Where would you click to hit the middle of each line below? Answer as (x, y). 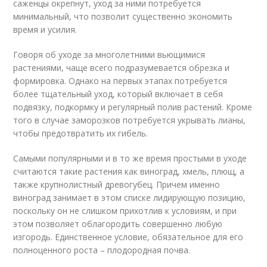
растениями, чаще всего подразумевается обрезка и (122, 68)
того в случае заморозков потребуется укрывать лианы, (130, 120)
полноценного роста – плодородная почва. (102, 250)
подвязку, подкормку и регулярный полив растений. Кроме (133, 107)
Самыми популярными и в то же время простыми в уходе (130, 158)
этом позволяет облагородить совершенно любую (118, 224)
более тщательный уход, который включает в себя (118, 94)
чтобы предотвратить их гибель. (81, 133)
